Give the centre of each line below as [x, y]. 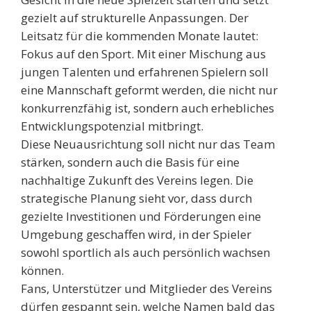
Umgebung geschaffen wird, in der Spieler [136, 235]
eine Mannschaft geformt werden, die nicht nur [149, 90]
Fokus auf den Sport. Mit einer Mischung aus [143, 54]
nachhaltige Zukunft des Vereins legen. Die [137, 180]
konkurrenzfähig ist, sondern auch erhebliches [148, 108]
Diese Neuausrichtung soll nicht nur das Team [148, 144]
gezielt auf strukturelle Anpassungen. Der [135, 18]
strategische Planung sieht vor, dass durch [136, 199]
